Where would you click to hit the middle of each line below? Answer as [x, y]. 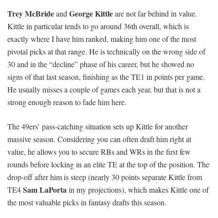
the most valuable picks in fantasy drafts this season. [87, 202]
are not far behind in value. [155, 14]
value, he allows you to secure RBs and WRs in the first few [99, 152]
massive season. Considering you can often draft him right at [99, 139]
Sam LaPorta [45, 190]
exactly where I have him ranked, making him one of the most [102, 39]
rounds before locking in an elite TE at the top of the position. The [108, 164]
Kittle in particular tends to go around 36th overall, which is [98, 26]
